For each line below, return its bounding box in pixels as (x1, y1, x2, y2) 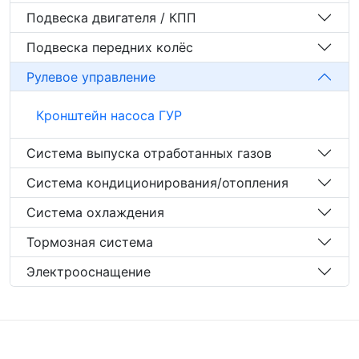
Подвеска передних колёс (26, 38, 193, 55)
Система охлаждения (26, 204, 164, 220)
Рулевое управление (26, 68, 155, 85)
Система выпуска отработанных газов (26, 144, 272, 161)
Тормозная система (26, 233, 153, 250)
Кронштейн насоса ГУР (36, 107, 182, 123)
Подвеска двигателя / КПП (26, 9, 196, 26)
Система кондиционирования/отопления (26, 174, 288, 191)
